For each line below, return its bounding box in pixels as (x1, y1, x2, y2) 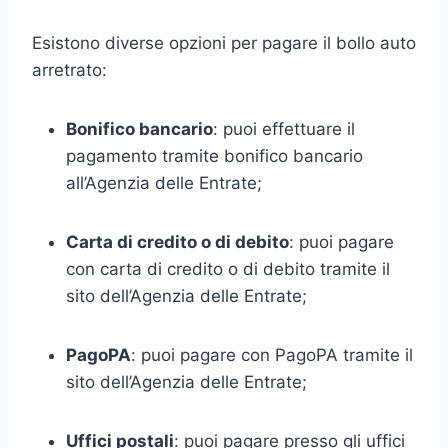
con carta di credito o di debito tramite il (66, 258, 390, 279)
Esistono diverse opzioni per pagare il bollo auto (32, 32, 416, 53)
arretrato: (32, 59, 107, 80)
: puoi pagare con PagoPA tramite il (131, 344, 413, 365)
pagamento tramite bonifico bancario (66, 145, 363, 166)
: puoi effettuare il (213, 118, 355, 139)
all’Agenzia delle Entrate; (66, 172, 262, 193)
